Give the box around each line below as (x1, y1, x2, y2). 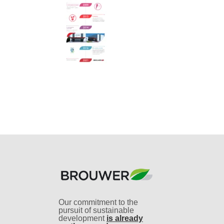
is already (106, 213, 143, 222)
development (58, 213, 106, 222)
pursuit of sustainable (58, 205, 134, 214)
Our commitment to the (58, 197, 138, 206)
